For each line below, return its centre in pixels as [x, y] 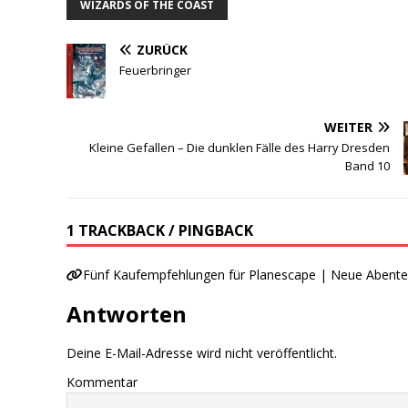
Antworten [127, 314]
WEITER [349, 127]
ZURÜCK [163, 49]
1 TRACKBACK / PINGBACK [160, 231]
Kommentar [102, 382]
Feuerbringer [156, 70]
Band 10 [368, 165]
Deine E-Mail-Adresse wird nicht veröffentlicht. [202, 353]
